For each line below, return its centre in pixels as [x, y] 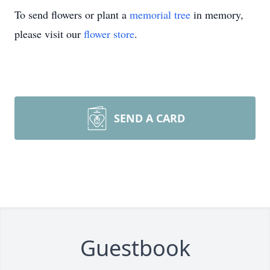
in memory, [217, 14]
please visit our [49, 34]
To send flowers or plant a [72, 14]
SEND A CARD [149, 118]
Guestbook [135, 248]
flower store [109, 34]
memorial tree [160, 14]
